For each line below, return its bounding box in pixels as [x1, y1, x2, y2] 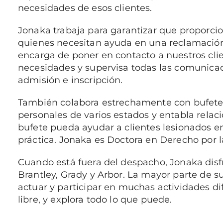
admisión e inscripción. [17, 75, 123, 86]
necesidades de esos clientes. [17, 2, 152, 14]
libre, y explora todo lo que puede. [17, 194, 172, 206]
